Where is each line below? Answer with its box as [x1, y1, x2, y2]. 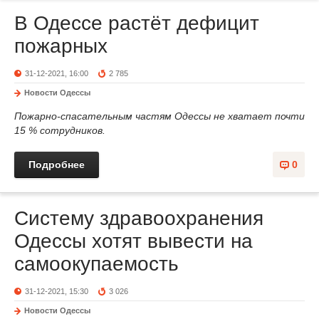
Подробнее [28, 159, 85, 170]
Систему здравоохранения [14, 207, 263, 229]
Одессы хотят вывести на [14, 230, 253, 252]
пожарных [14, 35, 108, 57]
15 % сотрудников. [14, 125, 105, 136]
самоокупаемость [14, 253, 179, 275]
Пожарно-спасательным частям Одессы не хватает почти [14, 110, 305, 122]
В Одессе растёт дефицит [14, 12, 259, 34]
